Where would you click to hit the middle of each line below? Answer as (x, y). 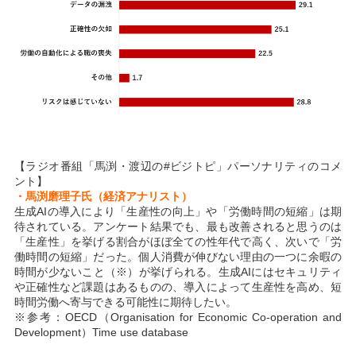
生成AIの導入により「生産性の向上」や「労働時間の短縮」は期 (178, 211)
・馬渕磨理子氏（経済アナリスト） (103, 196)
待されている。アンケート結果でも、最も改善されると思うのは (178, 226)
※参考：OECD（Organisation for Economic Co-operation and (178, 317)
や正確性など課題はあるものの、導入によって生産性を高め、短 (178, 286)
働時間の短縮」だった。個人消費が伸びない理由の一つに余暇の (178, 256)
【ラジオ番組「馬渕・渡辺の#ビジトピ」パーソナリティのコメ (178, 166)
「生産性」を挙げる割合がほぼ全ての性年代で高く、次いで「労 (178, 241)
